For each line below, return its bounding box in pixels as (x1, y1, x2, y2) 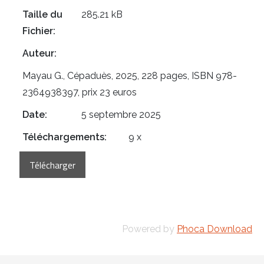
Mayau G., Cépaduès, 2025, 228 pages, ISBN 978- (22, 70, 237, 82)
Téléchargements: (22, 131, 107, 143)
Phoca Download (177, 223, 252, 235)
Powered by (122, 223, 177, 235)
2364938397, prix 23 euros (22, 87, 137, 98)
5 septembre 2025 (81, 109, 161, 121)
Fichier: (22, 25, 55, 37)
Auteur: (22, 48, 57, 60)
